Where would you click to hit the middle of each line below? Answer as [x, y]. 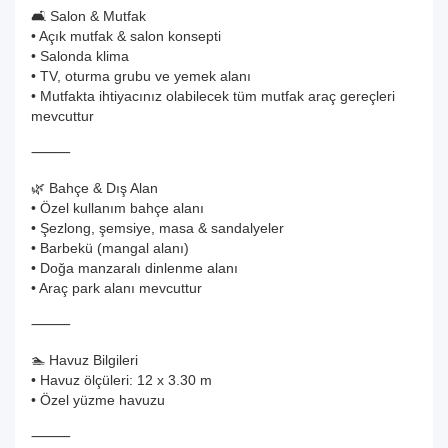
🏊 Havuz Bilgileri [84, 360]
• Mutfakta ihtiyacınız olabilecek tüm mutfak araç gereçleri [213, 96]
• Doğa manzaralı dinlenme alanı [134, 268]
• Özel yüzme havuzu [98, 400]
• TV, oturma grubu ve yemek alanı [141, 76]
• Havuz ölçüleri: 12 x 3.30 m [121, 380]
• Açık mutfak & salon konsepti [126, 36]
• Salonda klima [80, 56]
